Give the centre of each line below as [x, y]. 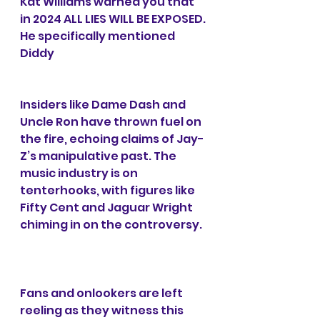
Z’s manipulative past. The [99, 156]
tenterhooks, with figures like [109, 191]
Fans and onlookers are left [102, 294]
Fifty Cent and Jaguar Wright [107, 208]
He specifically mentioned [99, 36]
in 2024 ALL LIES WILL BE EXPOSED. [114, 19]
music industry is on [80, 174]
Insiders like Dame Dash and [104, 105]
